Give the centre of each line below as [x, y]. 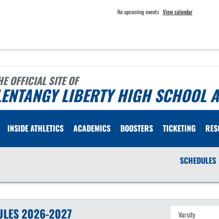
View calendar [177, 11]
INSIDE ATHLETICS [35, 128]
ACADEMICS [92, 128]
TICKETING [179, 128]
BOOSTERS [137, 128]
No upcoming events [138, 11]
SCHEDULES [198, 160]
